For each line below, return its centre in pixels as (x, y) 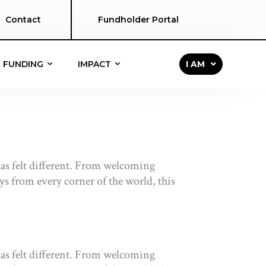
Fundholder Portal (138, 20)
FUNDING (25, 64)
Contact (23, 20)
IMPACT (96, 64)
